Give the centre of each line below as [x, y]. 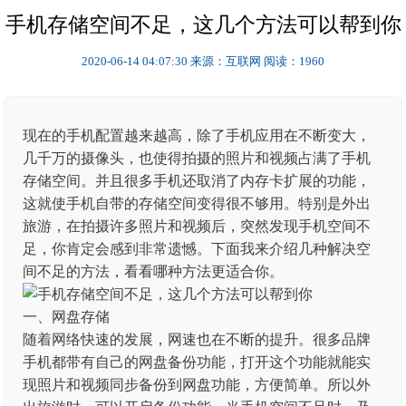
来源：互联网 [226, 61]
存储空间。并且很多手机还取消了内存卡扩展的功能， [197, 181]
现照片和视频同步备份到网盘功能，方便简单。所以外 [197, 385]
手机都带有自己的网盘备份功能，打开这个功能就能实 [197, 362]
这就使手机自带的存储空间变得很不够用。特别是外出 [197, 203]
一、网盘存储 [67, 317]
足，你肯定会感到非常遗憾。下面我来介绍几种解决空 [197, 249]
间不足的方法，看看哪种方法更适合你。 [154, 271]
